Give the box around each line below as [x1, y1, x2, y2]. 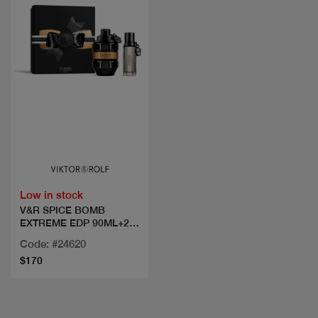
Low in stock [20, 188, 83, 201]
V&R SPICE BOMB [20, 204, 105, 216]
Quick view [53, 126, 106, 139]
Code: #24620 [20, 237, 86, 250]
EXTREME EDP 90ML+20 [20, 216, 135, 229]
